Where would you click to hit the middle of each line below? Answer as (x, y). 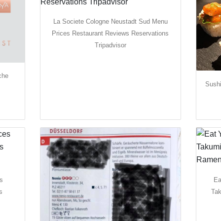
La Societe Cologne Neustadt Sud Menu (110, 22)
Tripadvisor (110, 45)
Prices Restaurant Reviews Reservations (110, 34)
